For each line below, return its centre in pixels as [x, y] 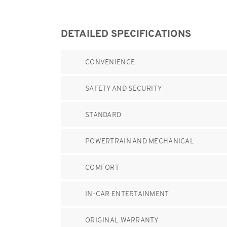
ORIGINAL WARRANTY [122, 220]
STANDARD [103, 115]
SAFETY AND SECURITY [124, 88]
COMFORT [102, 167]
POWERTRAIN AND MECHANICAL [140, 141]
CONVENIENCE [110, 62]
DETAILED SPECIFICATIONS [126, 33]
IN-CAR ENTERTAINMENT [127, 194]
